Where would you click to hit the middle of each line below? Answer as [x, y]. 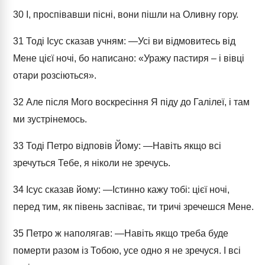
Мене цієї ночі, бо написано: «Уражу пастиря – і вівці [129, 58]
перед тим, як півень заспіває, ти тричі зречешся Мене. [133, 207]
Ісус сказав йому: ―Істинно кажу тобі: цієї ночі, [127, 190]
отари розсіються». [55, 75]
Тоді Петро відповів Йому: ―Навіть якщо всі [122, 146]
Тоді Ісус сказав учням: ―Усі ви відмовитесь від [130, 41]
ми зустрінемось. [50, 119]
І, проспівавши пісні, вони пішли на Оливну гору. [131, 14]
